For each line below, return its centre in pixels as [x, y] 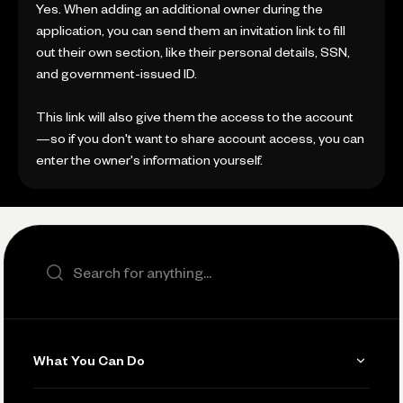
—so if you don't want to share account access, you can [200, 139]
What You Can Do [89, 361]
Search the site [79, 263]
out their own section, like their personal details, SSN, [193, 52]
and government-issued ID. [116, 74]
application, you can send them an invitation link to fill [191, 31]
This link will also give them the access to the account [195, 117]
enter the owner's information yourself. [149, 160]
